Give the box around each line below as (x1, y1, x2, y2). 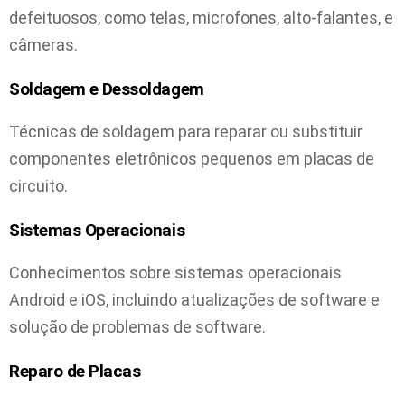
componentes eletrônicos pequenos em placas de (9, 149, 374, 169)
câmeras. (9, 35, 78, 55)
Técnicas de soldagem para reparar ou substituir (9, 122, 363, 142)
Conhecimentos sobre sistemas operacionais (9, 263, 342, 283)
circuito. (9, 176, 68, 196)
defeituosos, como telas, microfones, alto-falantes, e (9, 8, 393, 28)
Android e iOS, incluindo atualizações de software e (9, 290, 380, 310)
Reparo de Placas (9, 360, 141, 381)
